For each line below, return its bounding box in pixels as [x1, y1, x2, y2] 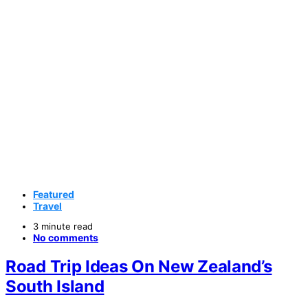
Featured [33, 188, 74, 200]
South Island [5, 276, 104, 297]
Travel [33, 199, 62, 212]
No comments [33, 231, 98, 243]
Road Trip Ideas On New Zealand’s [5, 256, 272, 277]
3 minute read [33, 220, 93, 232]
